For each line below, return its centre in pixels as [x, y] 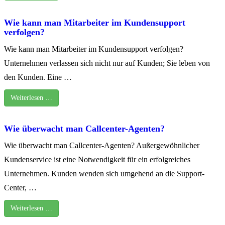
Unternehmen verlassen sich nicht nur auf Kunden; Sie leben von [107, 63]
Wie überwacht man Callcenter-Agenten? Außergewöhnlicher [102, 145]
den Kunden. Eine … [38, 77]
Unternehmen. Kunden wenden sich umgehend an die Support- [104, 173]
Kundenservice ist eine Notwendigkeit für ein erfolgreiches [97, 159]
